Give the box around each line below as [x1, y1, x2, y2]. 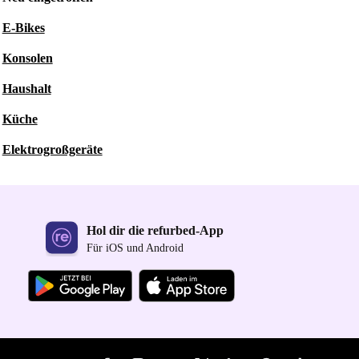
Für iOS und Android [87, 242, 184, 255]
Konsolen [2, 51, 53, 65]
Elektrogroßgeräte [2, 143, 103, 156]
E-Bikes [2, 21, 45, 34]
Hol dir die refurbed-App [87, 224, 224, 238]
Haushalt [2, 82, 51, 95]
